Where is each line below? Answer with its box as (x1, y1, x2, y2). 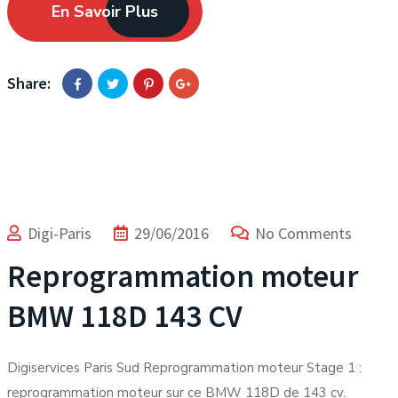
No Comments (255, 223, 352, 243)
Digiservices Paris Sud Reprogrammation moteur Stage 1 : (7, 359, 362, 377)
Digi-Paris (28, 223, 92, 243)
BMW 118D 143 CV (7, 297, 243, 336)
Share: (7, 73, 51, 93)
